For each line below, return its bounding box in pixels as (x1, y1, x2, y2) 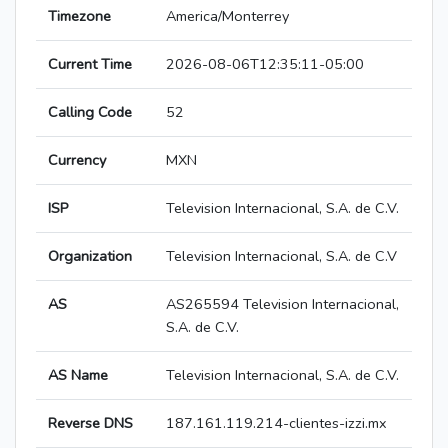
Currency (48, 150, 106, 171)
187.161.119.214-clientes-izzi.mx (166, 413, 387, 434)
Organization (48, 246, 132, 267)
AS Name (48, 365, 108, 386)
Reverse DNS (48, 413, 133, 434)
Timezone (48, 6, 111, 27)
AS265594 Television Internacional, (166, 294, 399, 315)
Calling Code (48, 102, 132, 123)
